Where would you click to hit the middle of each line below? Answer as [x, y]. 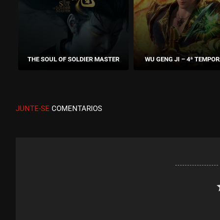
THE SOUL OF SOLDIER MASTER [73, 59]
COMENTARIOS [76, 108]
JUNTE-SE [33, 108]
